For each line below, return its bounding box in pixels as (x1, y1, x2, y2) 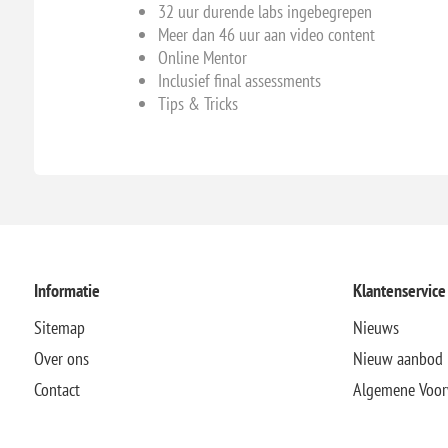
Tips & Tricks (157, 92, 238, 115)
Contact (33, 377, 80, 401)
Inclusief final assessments (157, 69, 321, 92)
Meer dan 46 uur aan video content (157, 23, 375, 46)
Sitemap (33, 315, 85, 339)
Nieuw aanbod (352, 346, 443, 370)
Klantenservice (352, 278, 446, 302)
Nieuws (352, 315, 399, 339)
